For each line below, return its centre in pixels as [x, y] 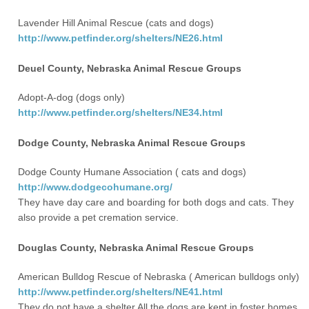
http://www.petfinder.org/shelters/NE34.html [121, 112]
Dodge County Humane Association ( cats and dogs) [132, 172]
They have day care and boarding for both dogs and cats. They [156, 202]
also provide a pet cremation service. [99, 217]
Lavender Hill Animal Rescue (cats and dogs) [116, 23]
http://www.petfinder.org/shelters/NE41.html [121, 292]
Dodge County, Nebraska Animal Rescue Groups [132, 143]
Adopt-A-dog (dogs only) [72, 97]
